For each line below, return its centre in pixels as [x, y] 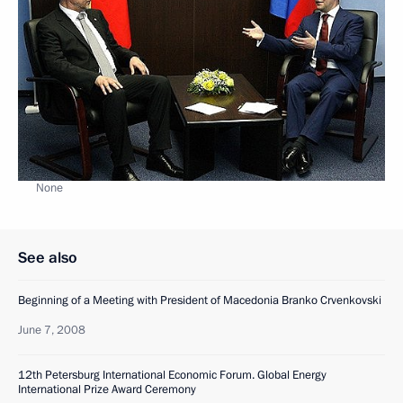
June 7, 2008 [52, 330]
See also [48, 257]
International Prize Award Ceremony [107, 389]
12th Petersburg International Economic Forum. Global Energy [172, 375]
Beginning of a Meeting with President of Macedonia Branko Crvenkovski [200, 300]
